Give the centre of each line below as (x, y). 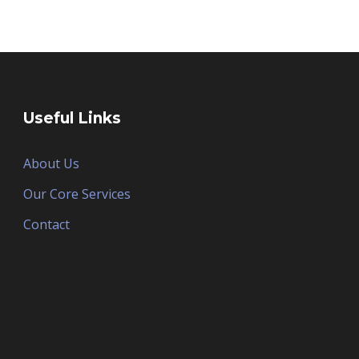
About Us (51, 163)
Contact (46, 224)
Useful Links (72, 118)
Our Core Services (77, 194)
